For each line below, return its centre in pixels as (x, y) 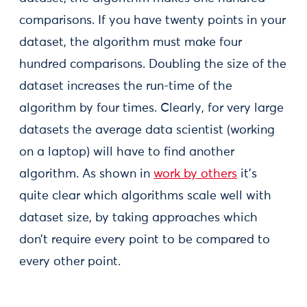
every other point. (70, 262)
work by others (195, 174)
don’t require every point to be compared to (145, 240)
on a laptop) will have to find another (127, 152)
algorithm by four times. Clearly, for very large (151, 109)
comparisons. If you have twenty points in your (152, 21)
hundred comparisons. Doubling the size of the (153, 65)
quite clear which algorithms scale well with (145, 196)
